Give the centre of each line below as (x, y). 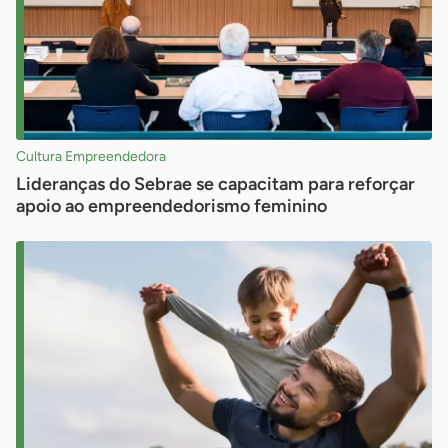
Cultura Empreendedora (91, 156)
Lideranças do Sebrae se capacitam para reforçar (215, 184)
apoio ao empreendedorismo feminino (171, 206)
